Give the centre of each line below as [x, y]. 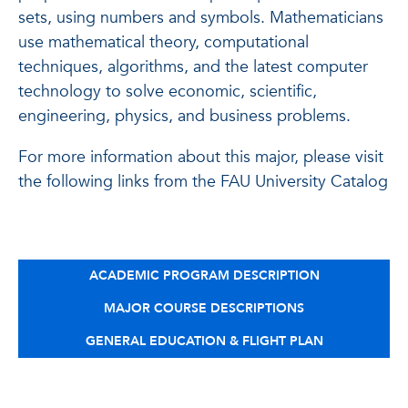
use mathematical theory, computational [163, 42]
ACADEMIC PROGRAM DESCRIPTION [204, 275]
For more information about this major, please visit [201, 157]
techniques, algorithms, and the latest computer [193, 66]
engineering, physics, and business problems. [184, 116]
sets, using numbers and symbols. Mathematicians [201, 17]
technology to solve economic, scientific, [168, 91]
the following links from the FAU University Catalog [203, 181]
